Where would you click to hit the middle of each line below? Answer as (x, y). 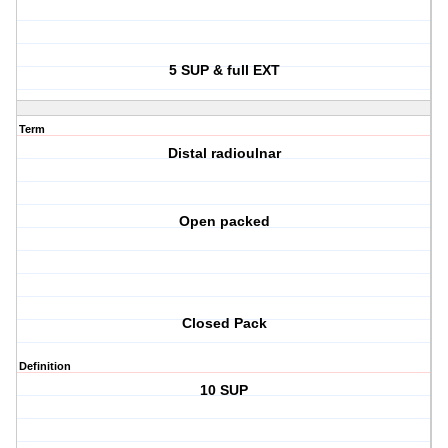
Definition (45, 366)
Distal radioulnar (224, 153)
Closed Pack (224, 323)
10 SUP (224, 390)
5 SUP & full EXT (224, 70)
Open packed (224, 221)
